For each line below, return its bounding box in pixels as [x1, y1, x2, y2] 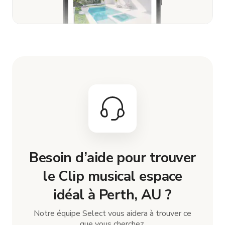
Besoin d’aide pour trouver [29, 148, 196, 167]
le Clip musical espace [43, 166, 182, 186]
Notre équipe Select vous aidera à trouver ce [34, 207, 191, 219]
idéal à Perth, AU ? [53, 185, 172, 204]
